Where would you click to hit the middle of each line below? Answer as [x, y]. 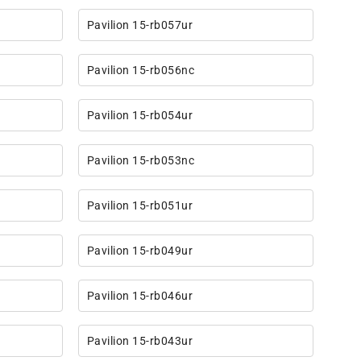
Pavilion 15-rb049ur [140, 251]
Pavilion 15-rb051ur [140, 206]
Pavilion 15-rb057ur [140, 25]
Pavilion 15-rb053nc [141, 161]
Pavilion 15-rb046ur [140, 296]
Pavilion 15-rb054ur [140, 116]
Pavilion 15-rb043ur [140, 341]
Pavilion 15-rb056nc [141, 71]
